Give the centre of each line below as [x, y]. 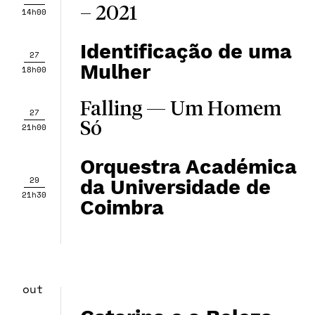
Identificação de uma [186, 51]
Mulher [115, 72]
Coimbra [122, 207]
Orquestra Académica [188, 167]
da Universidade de [175, 187]
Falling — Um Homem [180, 110]
